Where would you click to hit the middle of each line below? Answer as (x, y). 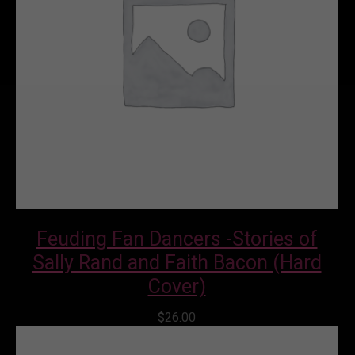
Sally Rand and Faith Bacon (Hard (177, 262)
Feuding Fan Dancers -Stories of (177, 239)
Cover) (177, 286)
